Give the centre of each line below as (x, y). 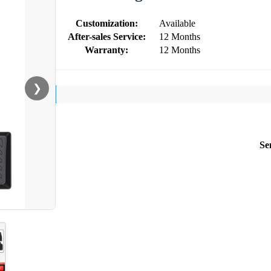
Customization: (106, 23)
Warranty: (106, 50)
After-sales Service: (106, 36)
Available (177, 23)
